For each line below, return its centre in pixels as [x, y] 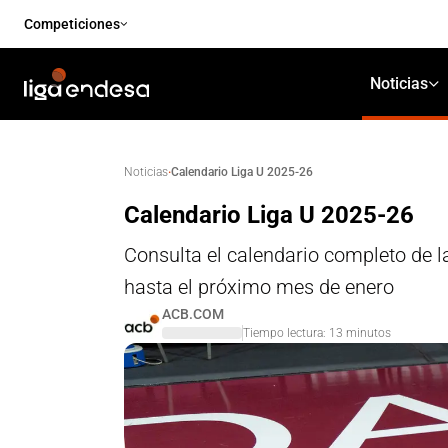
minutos [367, 333]
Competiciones [72, 24]
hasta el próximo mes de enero [259, 287]
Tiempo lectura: [286, 333]
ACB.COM [193, 314]
